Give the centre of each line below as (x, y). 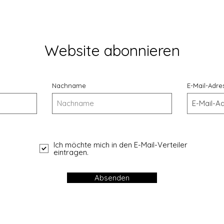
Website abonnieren (112, 50)
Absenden (112, 177)
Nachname (69, 85)
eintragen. (71, 152)
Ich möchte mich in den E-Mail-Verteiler (120, 144)
